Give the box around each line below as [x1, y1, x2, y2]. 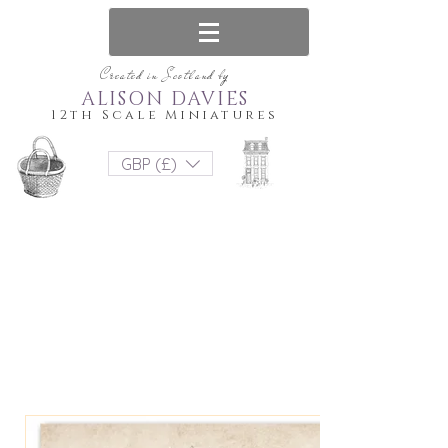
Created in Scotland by [100, 65, 230, 86]
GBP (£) [121, 153, 177, 174]
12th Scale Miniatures [51, 106, 279, 124]
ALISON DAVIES [80, 87, 250, 112]
